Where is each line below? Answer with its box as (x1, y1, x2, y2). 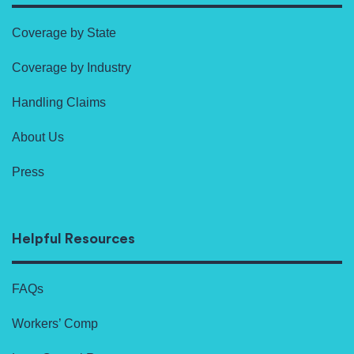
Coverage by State (12, 26, 116, 40)
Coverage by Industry (12, 61, 131, 75)
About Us (12, 130, 64, 145)
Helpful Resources (12, 232, 135, 247)
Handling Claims (12, 96, 106, 110)
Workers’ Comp (12, 317, 98, 331)
